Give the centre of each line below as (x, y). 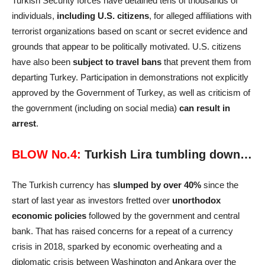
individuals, (34, 15)
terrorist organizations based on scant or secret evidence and (130, 31)
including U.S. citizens (103, 15)
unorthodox (196, 200)
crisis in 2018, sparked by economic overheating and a (117, 246)
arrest (24, 123)
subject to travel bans (117, 62)
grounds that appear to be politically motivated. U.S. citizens (127, 46)
